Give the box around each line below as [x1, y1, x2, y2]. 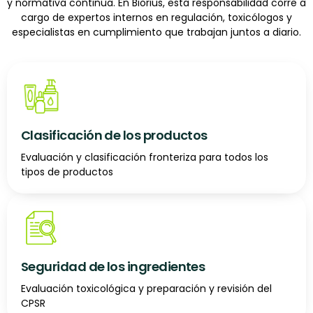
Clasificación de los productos [21, 126, 208, 144]
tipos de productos [21, 164, 113, 179]
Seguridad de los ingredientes [21, 258, 205, 276]
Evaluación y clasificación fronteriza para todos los [21, 150, 268, 164]
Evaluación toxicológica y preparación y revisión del [21, 282, 272, 296]
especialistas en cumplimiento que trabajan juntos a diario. [12, 24, 301, 39]
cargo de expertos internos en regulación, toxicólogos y [21, 10, 292, 24]
